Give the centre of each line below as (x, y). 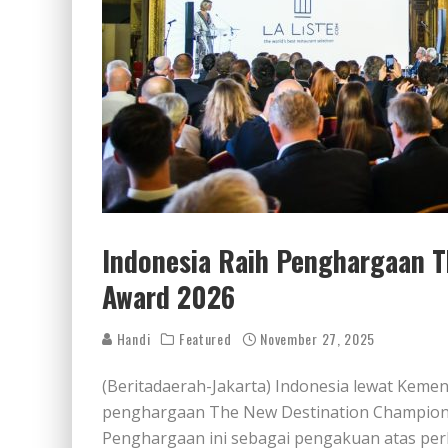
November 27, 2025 (318, 338)
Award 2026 (168, 296)
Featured (205, 338)
